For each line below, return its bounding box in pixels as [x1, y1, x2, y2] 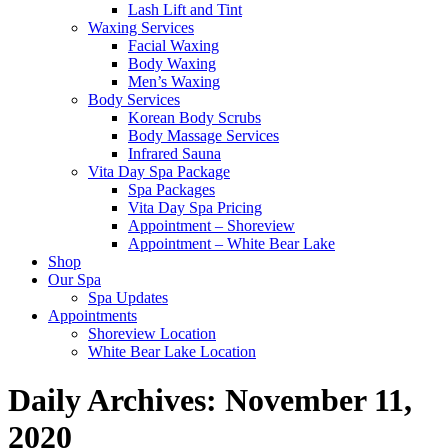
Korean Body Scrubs [128, 109, 261, 126]
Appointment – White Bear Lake [128, 235, 335, 252]
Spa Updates [88, 289, 168, 306]
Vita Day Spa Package [88, 163, 230, 180]
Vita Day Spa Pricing [128, 199, 262, 216]
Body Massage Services [128, 127, 279, 144]
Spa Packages [128, 181, 215, 198]
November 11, [225, 382, 412, 419]
